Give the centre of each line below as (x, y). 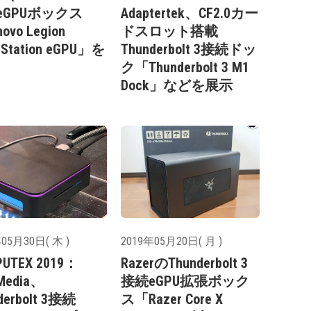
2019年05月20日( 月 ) (171, 241)
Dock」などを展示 (177, 86)
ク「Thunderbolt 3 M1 (185, 68)
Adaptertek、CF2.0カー (190, 14)
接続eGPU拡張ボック (185, 281)
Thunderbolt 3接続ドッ (188, 50)
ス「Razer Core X (172, 299)
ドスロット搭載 (169, 32)
